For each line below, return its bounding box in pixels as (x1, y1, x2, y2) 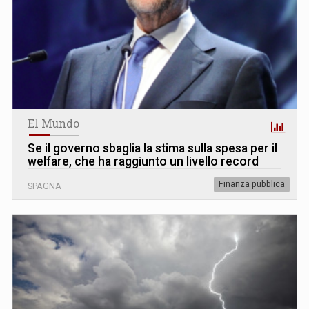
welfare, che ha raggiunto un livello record (28, 154, 259, 169)
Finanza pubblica (219, 179, 285, 190)
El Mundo (28, 117, 79, 131)
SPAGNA (28, 181, 61, 192)
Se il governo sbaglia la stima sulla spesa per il (28, 141, 277, 156)
